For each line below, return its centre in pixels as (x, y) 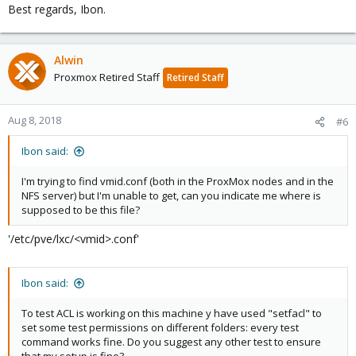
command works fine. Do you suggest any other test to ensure (171, 342)
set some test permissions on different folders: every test (160, 327)
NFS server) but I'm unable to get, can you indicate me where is (171, 195)
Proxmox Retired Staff (107, 77)
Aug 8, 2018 (35, 120)
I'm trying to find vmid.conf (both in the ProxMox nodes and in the (178, 181)
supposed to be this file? (81, 210)
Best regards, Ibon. (57, 9)
